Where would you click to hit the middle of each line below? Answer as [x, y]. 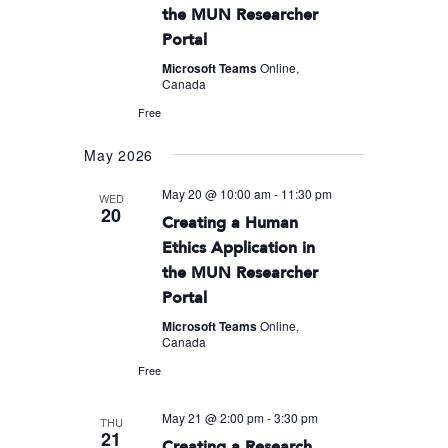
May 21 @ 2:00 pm [213, 417]
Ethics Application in [239, 247]
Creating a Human [230, 222]
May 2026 [119, 154]
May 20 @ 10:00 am [217, 193]
